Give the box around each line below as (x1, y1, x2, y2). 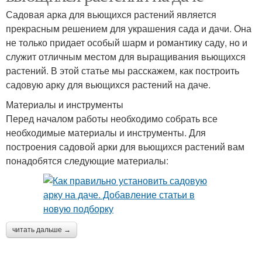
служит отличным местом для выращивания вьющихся (6, 50, 246, 64)
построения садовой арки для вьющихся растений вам (6, 140, 244, 154)
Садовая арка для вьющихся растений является (6, 8, 216, 22)
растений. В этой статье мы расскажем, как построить (6, 64, 239, 78)
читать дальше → (12, 226, 71, 235)
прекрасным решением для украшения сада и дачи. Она (6, 22, 251, 36)
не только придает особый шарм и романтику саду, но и (6, 36, 247, 50)
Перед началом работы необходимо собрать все (6, 112, 218, 126)
